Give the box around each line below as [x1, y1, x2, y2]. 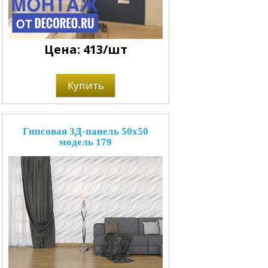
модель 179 [59, 136, 112, 148]
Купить [67, 78, 104, 92]
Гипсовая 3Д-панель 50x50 [23, 125, 148, 137]
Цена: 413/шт [44, 41, 127, 57]
